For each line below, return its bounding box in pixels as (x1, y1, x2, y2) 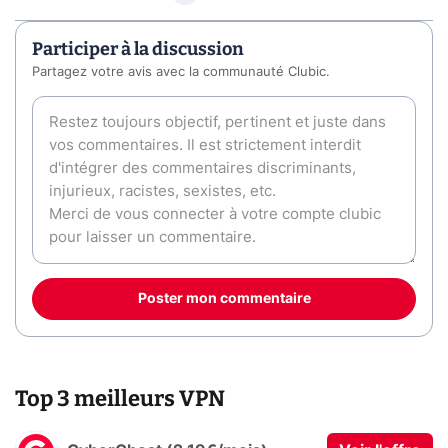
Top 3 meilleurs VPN (15, 384, 225, 412)
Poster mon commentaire (137, 292, 311, 307)
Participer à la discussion (32, 38, 244, 61)
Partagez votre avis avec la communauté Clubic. (32, 66, 330, 80)
